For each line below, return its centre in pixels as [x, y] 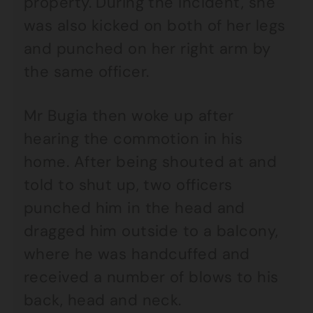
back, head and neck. [103, 300]
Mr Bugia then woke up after [129, 116]
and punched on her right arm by [147, 49]
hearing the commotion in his [133, 139]
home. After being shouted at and [151, 162]
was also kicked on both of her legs [155, 26]
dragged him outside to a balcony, [151, 231]
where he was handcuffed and [137, 254]
